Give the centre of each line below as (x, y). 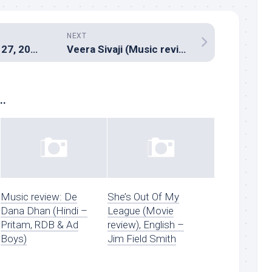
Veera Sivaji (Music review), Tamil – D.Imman (182, 49)
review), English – (146, 224)
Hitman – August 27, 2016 (34, 49)
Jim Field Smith (142, 238)
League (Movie (141, 210)
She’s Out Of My (144, 196)
